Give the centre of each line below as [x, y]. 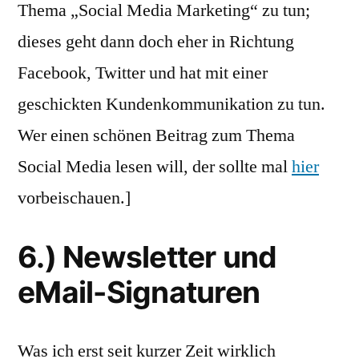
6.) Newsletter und [147, 257]
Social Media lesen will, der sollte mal [155, 167]
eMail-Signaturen [139, 292]
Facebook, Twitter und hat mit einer [143, 73]
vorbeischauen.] [74, 198]
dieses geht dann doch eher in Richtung [156, 42]
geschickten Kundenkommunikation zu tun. [171, 104]
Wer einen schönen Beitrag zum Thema [156, 135]
